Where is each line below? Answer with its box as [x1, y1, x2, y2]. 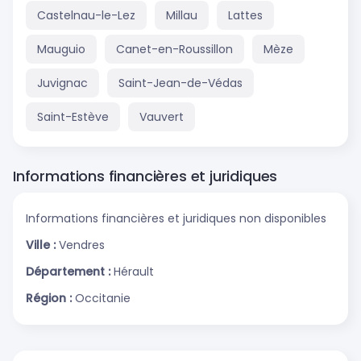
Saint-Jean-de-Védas [118, 74, 243, 91]
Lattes [228, 6, 263, 23]
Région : [26, 289, 75, 306]
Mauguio [37, 40, 85, 57]
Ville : [26, 236, 59, 253]
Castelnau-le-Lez [37, 6, 135, 23]
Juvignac [37, 74, 88, 91]
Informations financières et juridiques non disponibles [26, 210, 326, 226]
